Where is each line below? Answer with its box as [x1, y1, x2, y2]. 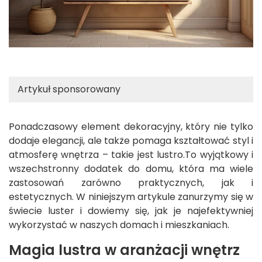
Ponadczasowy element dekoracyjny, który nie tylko [9, 120, 253, 134]
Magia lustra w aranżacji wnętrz [9, 240, 240, 260]
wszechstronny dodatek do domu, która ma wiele [9, 162, 253, 176]
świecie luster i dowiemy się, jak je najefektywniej [9, 204, 253, 218]
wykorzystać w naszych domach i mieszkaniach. [9, 218, 229, 232]
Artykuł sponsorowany [18, 82, 120, 96]
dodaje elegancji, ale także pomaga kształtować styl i [9, 134, 253, 148]
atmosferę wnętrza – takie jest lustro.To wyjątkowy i [9, 148, 253, 162]
